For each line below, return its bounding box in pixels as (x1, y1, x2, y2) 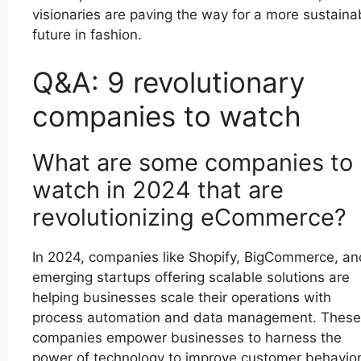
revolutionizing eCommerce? (32, 203, 346, 232)
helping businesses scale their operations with (32, 289, 331, 306)
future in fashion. (32, 26, 142, 43)
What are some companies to (32, 148, 353, 177)
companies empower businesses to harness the (32, 330, 342, 346)
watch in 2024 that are (32, 176, 284, 205)
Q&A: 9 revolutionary (32, 65, 305, 100)
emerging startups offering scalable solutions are (32, 269, 350, 286)
